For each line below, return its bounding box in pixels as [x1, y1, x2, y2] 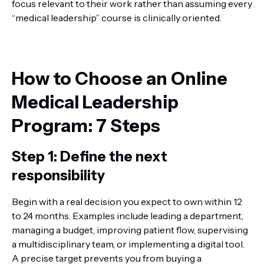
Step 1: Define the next [12, 148, 167, 165]
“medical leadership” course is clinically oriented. [12, 12, 222, 24]
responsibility [12, 167, 105, 184]
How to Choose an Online [12, 68, 227, 90]
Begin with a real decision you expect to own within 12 [12, 196, 242, 207]
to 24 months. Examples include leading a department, [12, 210, 243, 222]
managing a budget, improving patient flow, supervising [12, 224, 248, 236]
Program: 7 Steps [12, 115, 160, 137]
